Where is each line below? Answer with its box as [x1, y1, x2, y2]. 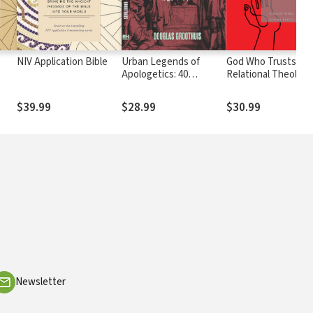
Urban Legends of [121, 54, 200, 69]
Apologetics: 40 [121, 66, 188, 82]
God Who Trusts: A [226, 54, 307, 69]
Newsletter [15, 275, 66, 289]
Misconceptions [121, 92, 191, 107]
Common [121, 79, 160, 94]
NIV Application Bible [16, 54, 108, 69]
